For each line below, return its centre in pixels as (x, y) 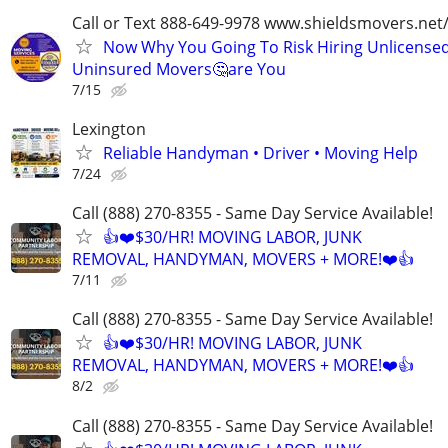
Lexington (109, 129)
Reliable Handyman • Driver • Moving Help (260, 153)
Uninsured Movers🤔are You (179, 68)
